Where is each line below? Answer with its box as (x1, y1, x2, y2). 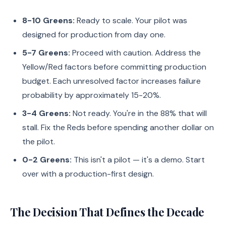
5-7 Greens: (22, 47, 70, 58)
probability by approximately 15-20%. (22, 90, 161, 100)
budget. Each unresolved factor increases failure (22, 76, 201, 86)
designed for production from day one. (22, 29, 165, 40)
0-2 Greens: (22, 154, 72, 165)
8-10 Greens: (22, 15, 75, 26)
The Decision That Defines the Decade (10, 204, 205, 219)
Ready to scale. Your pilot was (75, 15, 187, 26)
